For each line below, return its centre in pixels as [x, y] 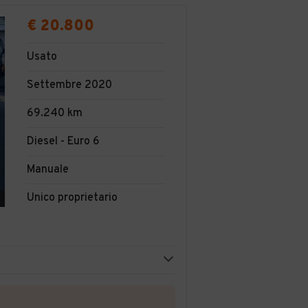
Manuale [48, 169]
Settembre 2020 [69, 85]
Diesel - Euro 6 [63, 141]
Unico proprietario [72, 198]
